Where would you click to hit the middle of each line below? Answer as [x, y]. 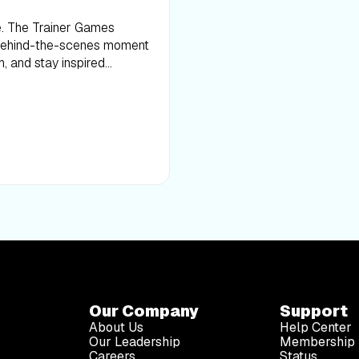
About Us [116, 328]
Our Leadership [134, 342]
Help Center [316, 328]
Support [314, 311]
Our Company [143, 311]
